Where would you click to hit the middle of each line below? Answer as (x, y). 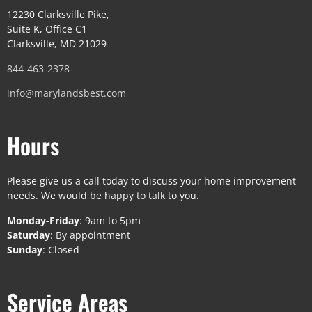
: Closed (61, 249)
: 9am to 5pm (110, 220)
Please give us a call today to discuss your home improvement (151, 181)
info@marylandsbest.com (67, 93)
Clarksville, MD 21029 (57, 44)
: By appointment (90, 235)
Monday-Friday (43, 220)
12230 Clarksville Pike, (58, 15)
